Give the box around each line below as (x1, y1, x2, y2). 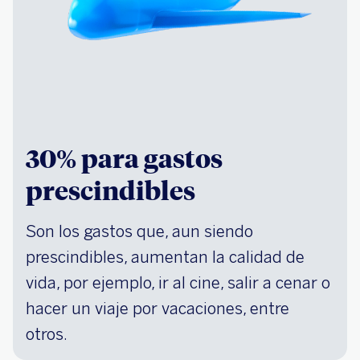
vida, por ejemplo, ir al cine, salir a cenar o (26, 273, 330, 292)
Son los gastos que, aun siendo (26, 222, 253, 241)
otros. (26, 325, 67, 344)
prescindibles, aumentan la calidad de (26, 247, 305, 267)
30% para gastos (26, 141, 223, 174)
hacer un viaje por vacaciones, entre (26, 299, 289, 318)
